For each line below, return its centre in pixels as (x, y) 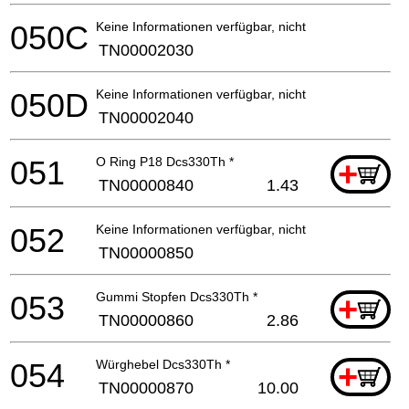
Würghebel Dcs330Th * (163, 364)
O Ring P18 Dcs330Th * (165, 161)
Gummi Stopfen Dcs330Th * (177, 296)
